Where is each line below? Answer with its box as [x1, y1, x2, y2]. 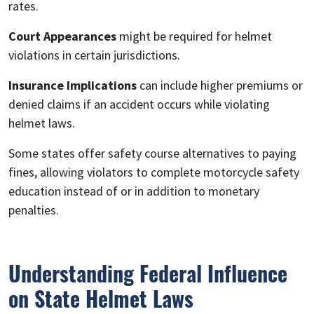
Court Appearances [8, 27, 116, 44]
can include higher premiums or [137, 76, 303, 93]
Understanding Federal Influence [8, 257, 287, 289]
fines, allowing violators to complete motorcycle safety [8, 163, 299, 180]
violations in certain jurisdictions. [8, 46, 180, 63]
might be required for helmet [116, 27, 272, 44]
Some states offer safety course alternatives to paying [8, 144, 296, 161]
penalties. [8, 201, 59, 218]
